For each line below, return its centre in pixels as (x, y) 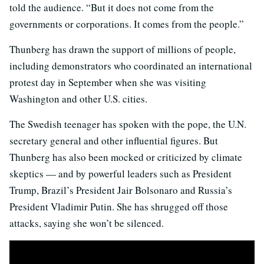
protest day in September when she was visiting (108, 82)
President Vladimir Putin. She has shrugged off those (119, 207)
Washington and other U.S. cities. (78, 99)
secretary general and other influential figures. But (114, 141)
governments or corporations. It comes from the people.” (127, 24)
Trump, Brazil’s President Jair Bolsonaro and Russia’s (121, 190)
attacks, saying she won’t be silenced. (87, 223)
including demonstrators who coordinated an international (131, 66)
